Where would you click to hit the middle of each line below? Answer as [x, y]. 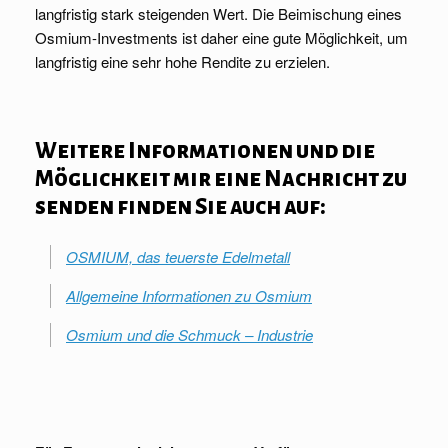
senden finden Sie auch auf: [180, 207]
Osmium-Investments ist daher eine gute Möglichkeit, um [221, 38]
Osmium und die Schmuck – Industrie [189, 335]
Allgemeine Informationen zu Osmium [189, 296]
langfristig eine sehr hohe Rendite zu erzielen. [182, 62]
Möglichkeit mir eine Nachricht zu [221, 179]
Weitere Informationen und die [205, 151]
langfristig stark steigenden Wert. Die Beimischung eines [218, 14]
